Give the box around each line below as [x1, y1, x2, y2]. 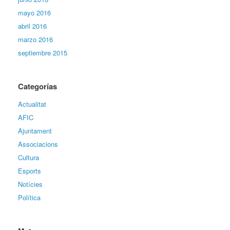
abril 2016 [18, 21, 47, 31]
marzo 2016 [18, 34, 53, 44]
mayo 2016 [18, 7, 51, 17]
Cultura [18, 152, 39, 162]
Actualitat [18, 99, 46, 109]
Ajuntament [18, 125, 52, 136]
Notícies [18, 179, 43, 189]
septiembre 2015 [18, 47, 67, 57]
